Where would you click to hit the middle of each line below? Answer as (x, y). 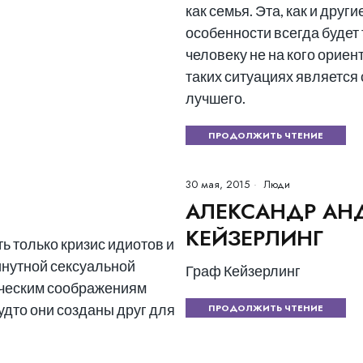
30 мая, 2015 (218, 184)
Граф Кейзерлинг (243, 271)
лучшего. (216, 98)
